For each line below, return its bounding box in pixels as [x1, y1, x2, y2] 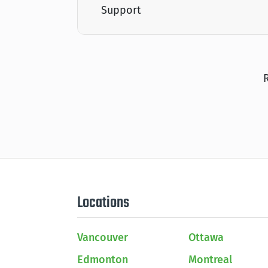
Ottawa [188, 230, 224, 244]
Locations [77, 190, 129, 215]
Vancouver [77, 230, 128, 244]
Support [101, 3, 141, 17]
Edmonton [77, 252, 128, 266]
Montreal [188, 252, 232, 266]
